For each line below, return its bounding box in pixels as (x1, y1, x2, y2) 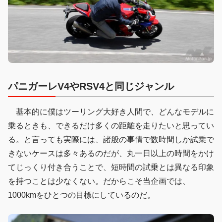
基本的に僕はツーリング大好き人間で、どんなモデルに (8, 108, 214, 116)
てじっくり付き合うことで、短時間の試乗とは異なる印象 (8, 163, 214, 172)
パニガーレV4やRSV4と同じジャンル (8, 81, 174, 92)
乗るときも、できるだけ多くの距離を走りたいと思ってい (8, 121, 214, 130)
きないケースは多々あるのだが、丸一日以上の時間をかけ (8, 149, 214, 158)
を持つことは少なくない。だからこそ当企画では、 (8, 177, 190, 186)
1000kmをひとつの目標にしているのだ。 (8, 191, 155, 200)
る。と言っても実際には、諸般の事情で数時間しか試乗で (8, 135, 214, 144)
